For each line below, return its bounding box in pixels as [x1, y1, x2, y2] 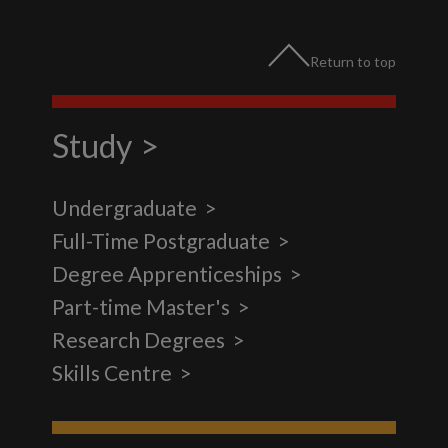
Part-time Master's [52, 293, 231, 319]
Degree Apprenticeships [52, 260, 283, 286]
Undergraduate [52, 194, 198, 220]
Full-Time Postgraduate [52, 227, 271, 253]
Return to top [309, 52, 396, 70]
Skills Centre [52, 359, 173, 385]
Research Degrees [52, 326, 226, 352]
